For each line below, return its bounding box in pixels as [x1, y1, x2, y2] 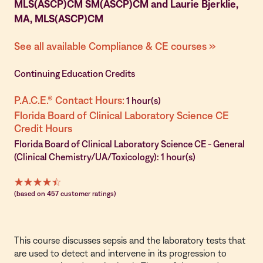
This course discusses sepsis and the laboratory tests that [14, 235, 245, 245]
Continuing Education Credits [14, 68, 135, 79]
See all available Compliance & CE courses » [14, 40, 216, 52]
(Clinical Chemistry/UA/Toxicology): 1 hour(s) [14, 151, 195, 162]
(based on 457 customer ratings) [14, 190, 116, 198]
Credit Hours [14, 122, 72, 134]
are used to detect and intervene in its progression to [14, 248, 227, 258]
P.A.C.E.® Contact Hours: [14, 94, 124, 106]
